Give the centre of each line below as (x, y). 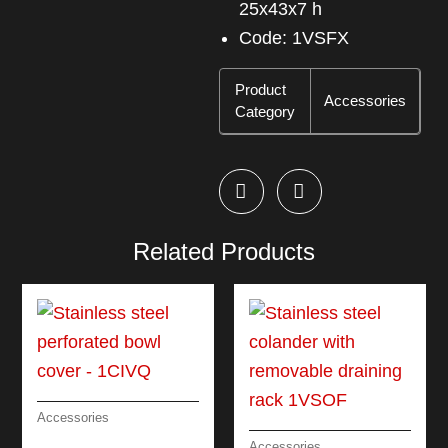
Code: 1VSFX (300, 37)
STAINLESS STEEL (109, 436)
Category (264, 111)
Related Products (224, 252)
